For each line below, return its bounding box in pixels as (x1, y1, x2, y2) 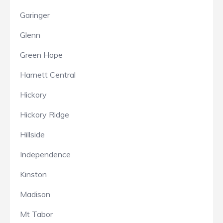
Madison (20, 189, 50, 200)
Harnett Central (20, 70, 76, 80)
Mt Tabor (20, 209, 53, 220)
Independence (20, 149, 71, 160)
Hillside (20, 129, 45, 140)
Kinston (20, 169, 47, 180)
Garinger (20, 10, 50, 20)
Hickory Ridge (20, 110, 69, 120)
